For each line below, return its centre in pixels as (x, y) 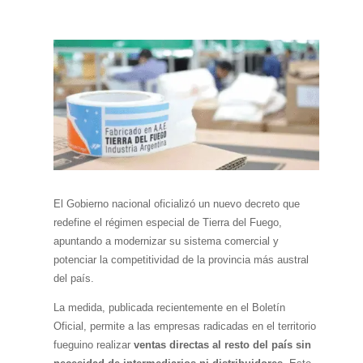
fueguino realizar (93, 344)
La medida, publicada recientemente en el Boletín (169, 307)
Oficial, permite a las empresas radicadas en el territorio (184, 326)
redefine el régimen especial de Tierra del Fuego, (167, 222)
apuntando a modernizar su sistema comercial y (166, 241)
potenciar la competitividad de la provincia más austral (181, 259)
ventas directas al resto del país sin (222, 344)
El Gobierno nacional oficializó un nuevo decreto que (176, 203)
